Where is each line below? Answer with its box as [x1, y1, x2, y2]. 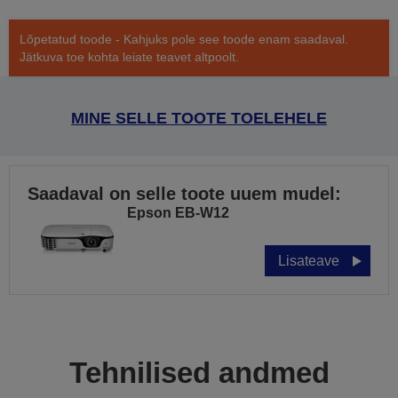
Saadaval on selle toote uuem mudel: [28, 184, 341, 204]
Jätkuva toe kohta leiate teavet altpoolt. [20, 50, 239, 65]
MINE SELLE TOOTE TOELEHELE [71, 109, 327, 128]
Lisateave [278, 253, 339, 269]
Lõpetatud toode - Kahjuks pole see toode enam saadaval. [20, 32, 348, 47]
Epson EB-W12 [127, 205, 229, 221]
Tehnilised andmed [68, 356, 330, 390]
